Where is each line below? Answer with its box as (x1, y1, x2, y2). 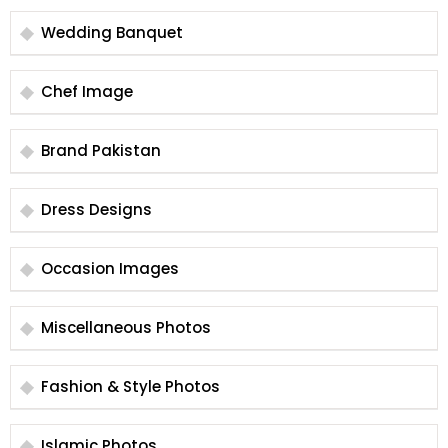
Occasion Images (41, 258, 179, 279)
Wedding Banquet (41, 22, 183, 43)
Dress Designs (41, 199, 152, 220)
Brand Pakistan (41, 140, 161, 161)
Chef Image (41, 81, 133, 102)
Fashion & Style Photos (41, 376, 220, 397)
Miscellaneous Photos (41, 317, 211, 338)
